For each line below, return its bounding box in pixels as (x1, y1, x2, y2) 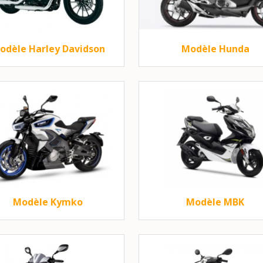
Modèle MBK (186, 195, 244, 208)
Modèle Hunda (181, 42, 249, 55)
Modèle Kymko (13, 195, 83, 208)
